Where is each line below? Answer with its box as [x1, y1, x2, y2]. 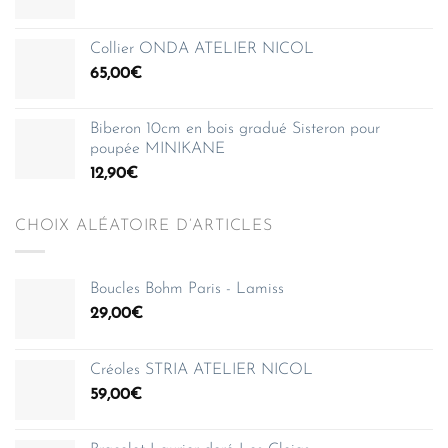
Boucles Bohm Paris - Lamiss [90, 280, 284, 297]
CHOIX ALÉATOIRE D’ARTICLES [15, 218, 273, 235]
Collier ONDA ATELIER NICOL [90, 41, 314, 58]
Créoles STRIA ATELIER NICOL [90, 361, 313, 378]
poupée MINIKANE [90, 141, 225, 158]
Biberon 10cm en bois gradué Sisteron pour [90, 121, 380, 138]
